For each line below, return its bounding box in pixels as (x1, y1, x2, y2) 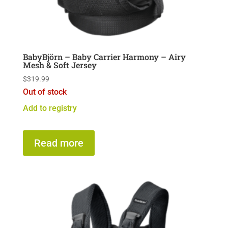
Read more (34, 137, 83, 150)
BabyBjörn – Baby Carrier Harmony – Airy (22, 51, 186, 63)
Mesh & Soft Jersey (22, 60, 97, 71)
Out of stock (22, 87, 67, 97)
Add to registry (22, 103, 77, 113)
